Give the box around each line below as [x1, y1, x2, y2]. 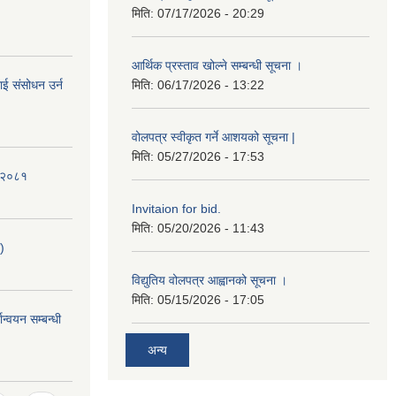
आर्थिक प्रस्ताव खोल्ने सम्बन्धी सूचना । [132, 58, 302, 72]
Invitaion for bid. [132, 202, 221, 216]
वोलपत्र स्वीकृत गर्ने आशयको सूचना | [132, 130, 295, 144]
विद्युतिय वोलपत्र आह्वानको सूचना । [132, 273, 287, 287]
